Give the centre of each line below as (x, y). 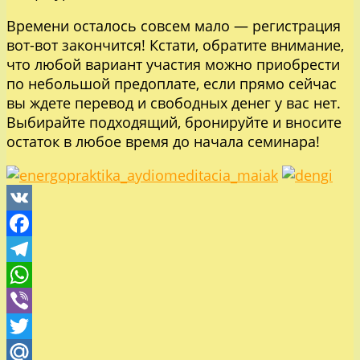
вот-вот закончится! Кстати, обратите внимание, (175, 45)
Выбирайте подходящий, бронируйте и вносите (174, 122)
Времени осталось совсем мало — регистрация (174, 25)
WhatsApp (41, 300)
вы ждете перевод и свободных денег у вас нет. (174, 102)
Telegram (38, 274)
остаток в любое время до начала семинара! (163, 141)
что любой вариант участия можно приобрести (173, 64)
